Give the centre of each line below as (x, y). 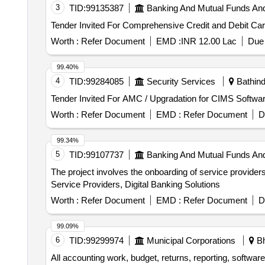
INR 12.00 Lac (209, 41)
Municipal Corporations (191, 240)
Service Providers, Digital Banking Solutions (135, 184)
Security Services (181, 81)
